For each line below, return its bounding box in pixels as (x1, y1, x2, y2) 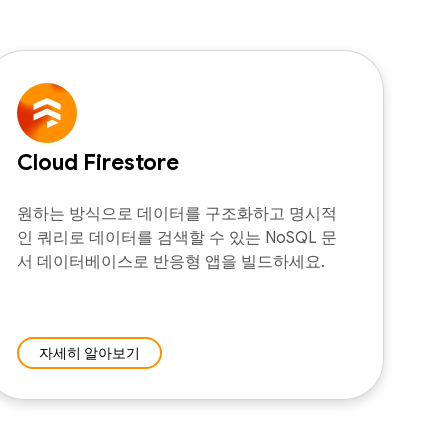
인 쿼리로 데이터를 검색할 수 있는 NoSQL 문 (17, 228, 337, 248)
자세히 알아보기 (39, 344, 140, 362)
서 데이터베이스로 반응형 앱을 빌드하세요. (17, 252, 325, 272)
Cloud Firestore (17, 149, 179, 176)
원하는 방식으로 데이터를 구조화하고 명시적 (17, 204, 337, 224)
